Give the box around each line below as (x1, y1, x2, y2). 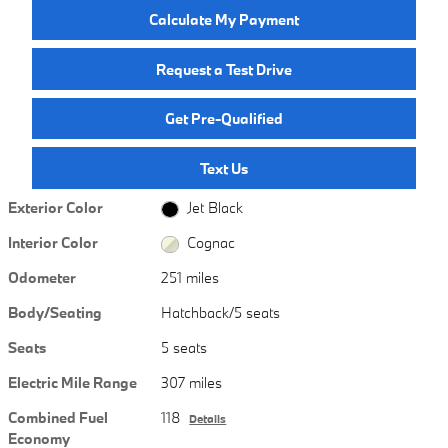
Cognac (186, 233, 235, 253)
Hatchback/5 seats (161, 303, 281, 323)
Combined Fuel (8, 408, 108, 428)
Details (189, 412, 227, 427)
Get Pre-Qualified (165, 109, 283, 129)
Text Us (200, 158, 248, 178)
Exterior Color (8, 198, 103, 218)
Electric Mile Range (8, 373, 137, 393)
